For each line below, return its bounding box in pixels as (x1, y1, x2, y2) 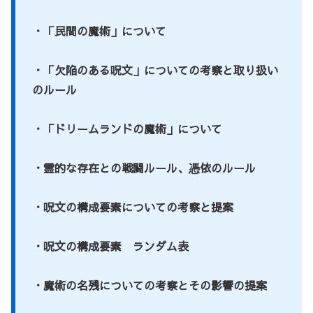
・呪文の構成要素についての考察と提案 (32, 198, 233, 214)
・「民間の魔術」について (32, 22, 166, 38)
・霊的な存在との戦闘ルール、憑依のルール (32, 159, 256, 175)
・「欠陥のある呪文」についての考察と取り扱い (32, 61, 278, 78)
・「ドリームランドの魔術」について (32, 120, 222, 136)
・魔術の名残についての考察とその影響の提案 (32, 277, 267, 293)
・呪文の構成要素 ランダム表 (32, 238, 189, 254)
